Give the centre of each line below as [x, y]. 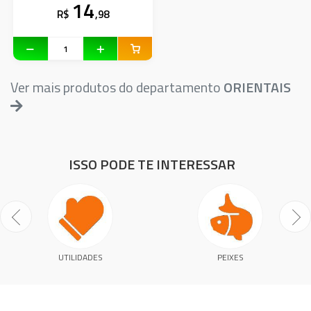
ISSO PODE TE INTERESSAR [152, 164]
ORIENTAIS [257, 87]
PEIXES [230, 257]
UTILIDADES [80, 257]
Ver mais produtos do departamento [117, 87]
